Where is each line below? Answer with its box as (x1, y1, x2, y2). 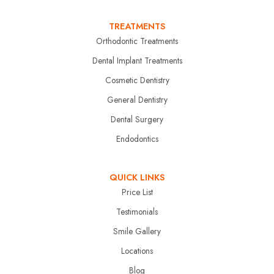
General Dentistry (106, 94, 168, 106)
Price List (121, 186, 153, 199)
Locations (121, 245, 153, 257)
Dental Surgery (111, 113, 163, 126)
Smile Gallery (113, 225, 161, 238)
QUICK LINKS (109, 171, 165, 184)
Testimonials (116, 206, 158, 218)
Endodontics (116, 133, 158, 146)
